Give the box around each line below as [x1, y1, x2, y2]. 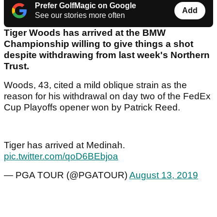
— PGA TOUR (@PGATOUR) [4, 170, 129, 181]
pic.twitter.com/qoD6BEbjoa [4, 151, 118, 162]
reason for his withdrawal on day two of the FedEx [4, 91, 211, 102]
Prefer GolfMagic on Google [35, 1, 136, 10]
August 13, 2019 [129, 170, 198, 181]
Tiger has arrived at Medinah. [4, 140, 125, 151]
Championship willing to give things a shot [4, 39, 193, 49]
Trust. [4, 61, 31, 72]
